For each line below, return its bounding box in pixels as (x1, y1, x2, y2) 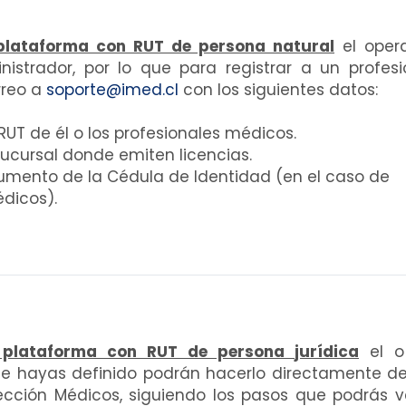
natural (273, 35, 334, 58)
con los (179, 79, 244, 101)
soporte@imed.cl (46, 79, 179, 101)
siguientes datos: (244, 79, 378, 101)
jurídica (295, 341, 359, 363)
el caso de (307, 166, 390, 188)
